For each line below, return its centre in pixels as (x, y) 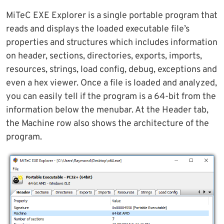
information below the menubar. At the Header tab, (107, 110)
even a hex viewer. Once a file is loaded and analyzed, (111, 83)
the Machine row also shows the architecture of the (107, 124)
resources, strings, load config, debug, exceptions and (111, 70)
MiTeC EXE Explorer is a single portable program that (112, 16)
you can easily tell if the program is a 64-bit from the (111, 97)
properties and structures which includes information (112, 43)
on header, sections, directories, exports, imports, (104, 56)
